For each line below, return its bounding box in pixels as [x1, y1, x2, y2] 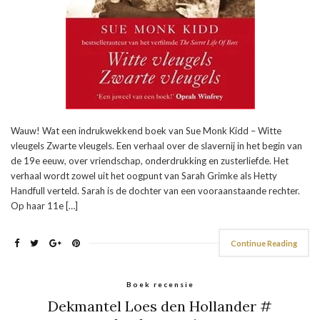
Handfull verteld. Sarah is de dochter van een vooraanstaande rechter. [11, 184, 300, 196]
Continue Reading [231, 238, 297, 248]
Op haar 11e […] [11, 199, 78, 211]
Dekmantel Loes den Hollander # [48, 296, 272, 315]
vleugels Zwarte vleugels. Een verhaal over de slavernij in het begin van [11, 139, 302, 151]
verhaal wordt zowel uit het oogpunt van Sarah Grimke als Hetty [11, 169, 277, 181]
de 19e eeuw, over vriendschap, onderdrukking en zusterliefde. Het [11, 154, 289, 166]
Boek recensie [126, 279, 194, 289]
